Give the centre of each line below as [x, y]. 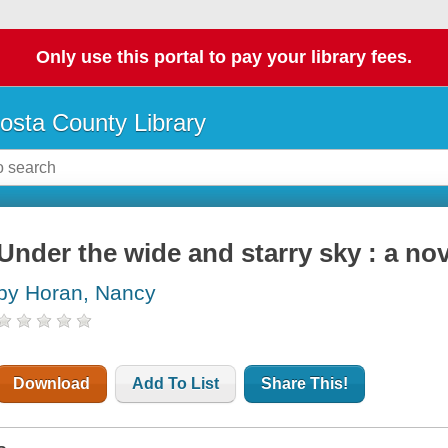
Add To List [176, 384]
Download [52, 384]
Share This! [305, 384]
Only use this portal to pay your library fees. [224, 57]
